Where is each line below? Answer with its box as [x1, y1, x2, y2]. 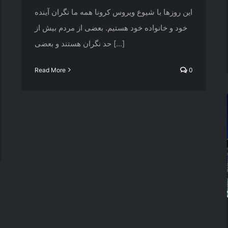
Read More [35, 66, 66, 74]
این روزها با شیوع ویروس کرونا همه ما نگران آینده [35, 7, 192, 17]
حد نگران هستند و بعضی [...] [111, 38, 125, 48]
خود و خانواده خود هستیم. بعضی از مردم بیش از [35, 22, 187, 33]
